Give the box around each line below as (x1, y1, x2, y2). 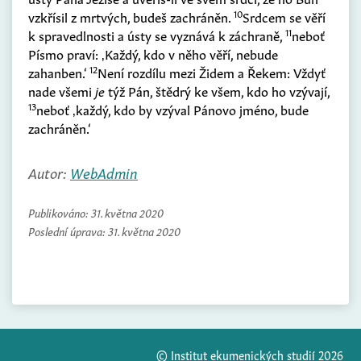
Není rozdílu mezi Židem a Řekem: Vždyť (98, 63, 326, 81)
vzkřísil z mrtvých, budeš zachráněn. (28, 7, 234, 26)
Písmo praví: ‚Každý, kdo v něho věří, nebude (28, 44, 278, 63)
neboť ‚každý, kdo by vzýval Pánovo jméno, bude (36, 100, 309, 118)
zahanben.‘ (28, 63, 89, 81)
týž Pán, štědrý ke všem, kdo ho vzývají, (105, 81, 330, 100)
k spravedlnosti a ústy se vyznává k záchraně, (28, 26, 285, 44)
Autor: (28, 161, 70, 183)
